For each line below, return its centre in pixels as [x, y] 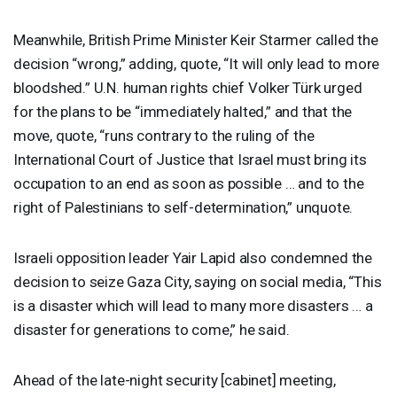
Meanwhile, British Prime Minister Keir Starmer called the [196, 39]
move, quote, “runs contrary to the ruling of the [164, 135]
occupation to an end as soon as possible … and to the [189, 183]
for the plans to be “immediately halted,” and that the [183, 111]
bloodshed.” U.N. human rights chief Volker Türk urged [188, 87]
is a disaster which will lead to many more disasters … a [193, 305]
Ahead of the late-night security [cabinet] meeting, [175, 380]
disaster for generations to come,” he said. [152, 329]
